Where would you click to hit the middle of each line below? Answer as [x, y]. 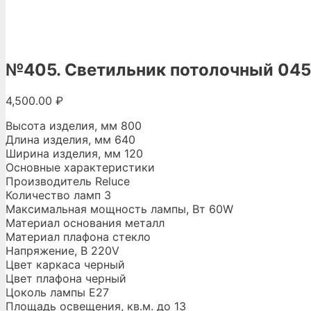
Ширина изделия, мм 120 [74, 153]
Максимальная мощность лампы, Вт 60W [119, 209]
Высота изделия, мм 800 [74, 125]
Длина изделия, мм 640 [70, 139]
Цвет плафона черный [66, 278]
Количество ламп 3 [58, 195]
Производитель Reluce [68, 181]
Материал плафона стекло [78, 236]
